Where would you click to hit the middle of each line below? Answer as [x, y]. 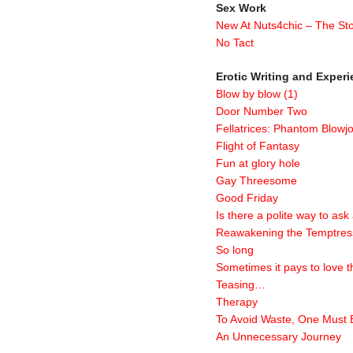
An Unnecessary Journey [279, 337]
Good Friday [247, 198]
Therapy [237, 302]
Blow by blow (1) [257, 94]
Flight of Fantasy [258, 146]
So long [235, 250]
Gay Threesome [256, 181]
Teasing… [241, 285]
